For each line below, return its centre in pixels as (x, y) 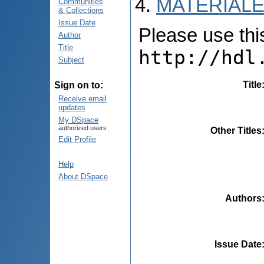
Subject (71, 60)
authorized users (82, 128)
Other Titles (236, 130)
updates (72, 108)
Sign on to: (79, 85)
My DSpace (78, 120)
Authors (243, 198)
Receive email (82, 99)
